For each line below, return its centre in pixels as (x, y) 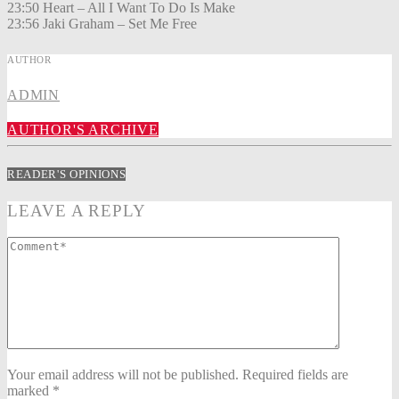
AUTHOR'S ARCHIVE (83, 130)
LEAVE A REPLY (77, 210)
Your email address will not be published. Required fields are (178, 375)
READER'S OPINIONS (67, 174)
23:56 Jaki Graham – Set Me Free (102, 24)
